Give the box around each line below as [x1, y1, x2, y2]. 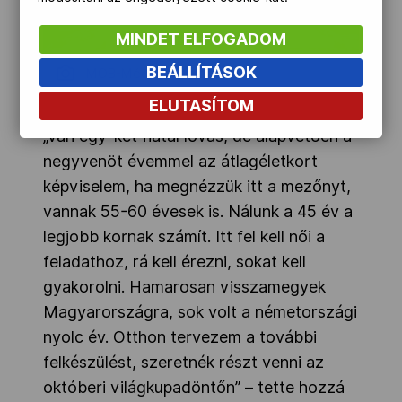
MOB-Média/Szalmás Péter [86, 66, 249, 81]
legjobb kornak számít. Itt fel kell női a [43, 226, 325, 246]
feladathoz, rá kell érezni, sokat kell [43, 251, 306, 271]
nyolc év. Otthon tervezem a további [43, 327, 317, 346]
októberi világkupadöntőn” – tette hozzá [43, 377, 345, 397]
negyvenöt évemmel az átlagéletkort [43, 151, 318, 170]
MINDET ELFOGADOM [116, 30, 286, 48]
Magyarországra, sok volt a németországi [43, 301, 357, 321]
